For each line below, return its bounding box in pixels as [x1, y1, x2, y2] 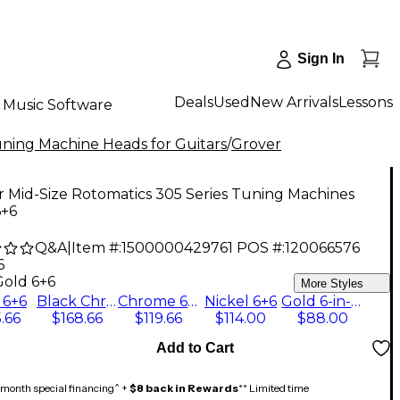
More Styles [301, 276, 363, 290]
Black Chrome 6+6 [105, 293, 116, 311]
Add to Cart [155, 340, 234, 356]
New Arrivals [250, 93, 338, 111]
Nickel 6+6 [204, 293, 278, 311]
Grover [231, 136, 281, 153]
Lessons [338, 93, 393, 111]
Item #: [71, 239, 121, 257]
